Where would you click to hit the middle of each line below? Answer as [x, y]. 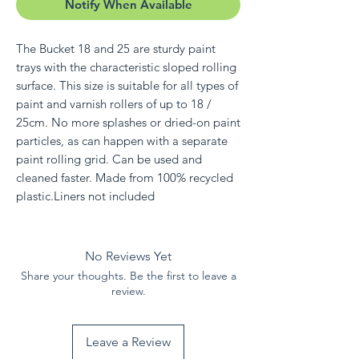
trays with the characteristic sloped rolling [126, 67]
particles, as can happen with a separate [122, 140]
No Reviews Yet [128, 256]
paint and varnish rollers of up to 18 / [114, 103]
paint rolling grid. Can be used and [109, 159]
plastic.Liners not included [85, 196]
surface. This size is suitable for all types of [127, 85]
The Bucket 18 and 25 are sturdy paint [116, 48]
